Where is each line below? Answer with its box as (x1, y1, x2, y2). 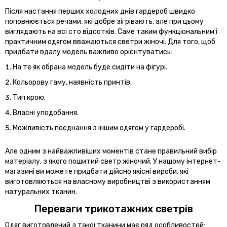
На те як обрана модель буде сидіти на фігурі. (13, 62, 167, 71)
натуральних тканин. (5, 187, 77, 196)
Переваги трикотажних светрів (34, 202, 193, 215)
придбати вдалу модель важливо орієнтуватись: (5, 47, 172, 56)
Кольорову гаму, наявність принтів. (13, 78, 132, 87)
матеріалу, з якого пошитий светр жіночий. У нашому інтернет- (5, 157, 221, 166)
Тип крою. (13, 93, 46, 102)
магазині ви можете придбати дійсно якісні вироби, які (5, 167, 188, 176)
